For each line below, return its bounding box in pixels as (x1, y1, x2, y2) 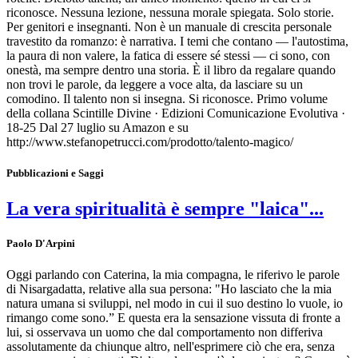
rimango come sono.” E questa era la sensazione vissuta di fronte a (6, 310, 340, 324)
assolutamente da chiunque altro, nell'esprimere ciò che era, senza (6, 339, 335, 353)
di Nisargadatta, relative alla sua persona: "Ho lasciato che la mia (6, 281, 332, 296)
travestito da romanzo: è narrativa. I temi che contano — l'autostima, (6, 34, 348, 49)
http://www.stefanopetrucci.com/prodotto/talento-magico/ (6, 135, 293, 149)
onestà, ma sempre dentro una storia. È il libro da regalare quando (6, 63, 336, 78)
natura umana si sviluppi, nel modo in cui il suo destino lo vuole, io (6, 296, 343, 310)
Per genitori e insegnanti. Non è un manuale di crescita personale (6, 20, 332, 34)
